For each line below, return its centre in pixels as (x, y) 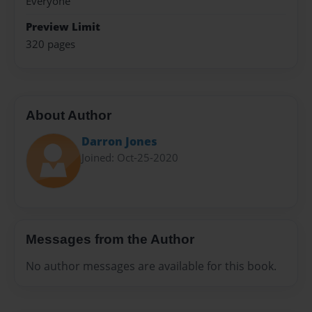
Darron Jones (119, 141)
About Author (69, 116)
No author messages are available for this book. (151, 266)
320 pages (50, 44)
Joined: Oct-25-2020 (130, 157)
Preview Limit (63, 27)
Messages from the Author (110, 240)
